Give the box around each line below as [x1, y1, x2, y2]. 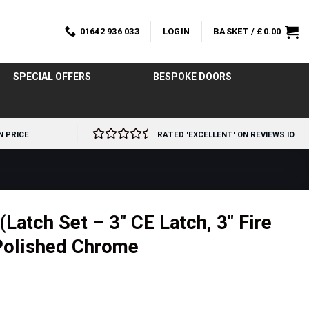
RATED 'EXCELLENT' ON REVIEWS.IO [157, 130, 295, 139]
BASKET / [213, 26, 257, 37]
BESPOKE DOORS [152, 71, 232, 82]
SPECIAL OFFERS [12, 71, 91, 82]
